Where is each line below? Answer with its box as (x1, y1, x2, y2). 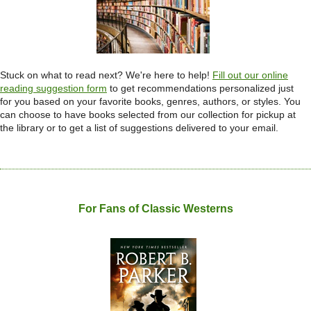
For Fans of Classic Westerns (78, 203, 233, 215)
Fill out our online (212, 69, 288, 81)
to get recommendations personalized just (110, 83, 294, 94)
